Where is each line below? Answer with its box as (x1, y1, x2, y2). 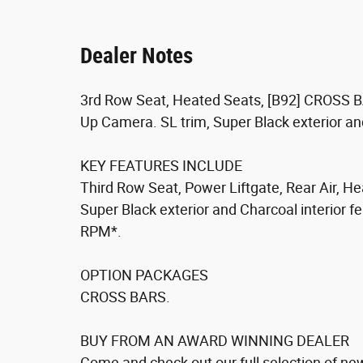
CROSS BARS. (80, 288, 170, 305)
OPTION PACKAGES (80, 266, 208, 284)
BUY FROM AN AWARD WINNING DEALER (80, 331, 349, 349)
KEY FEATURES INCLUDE (80, 156, 242, 174)
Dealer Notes (80, 42, 193, 69)
